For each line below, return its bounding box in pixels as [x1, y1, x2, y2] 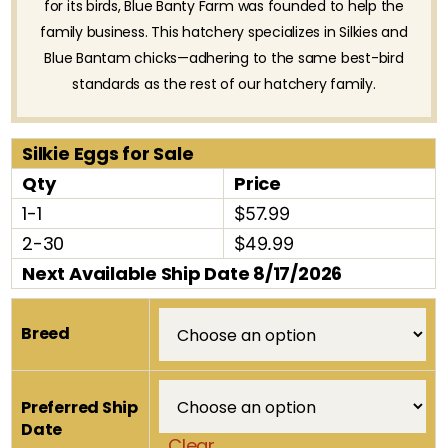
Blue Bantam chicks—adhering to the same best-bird [44, 48, 404, 69]
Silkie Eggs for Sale [22, 141, 194, 167]
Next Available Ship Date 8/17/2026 [22, 261, 343, 287]
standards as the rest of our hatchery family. [72, 74, 376, 95]
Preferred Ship [21, 395, 138, 419]
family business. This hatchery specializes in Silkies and [40, 22, 408, 43]
